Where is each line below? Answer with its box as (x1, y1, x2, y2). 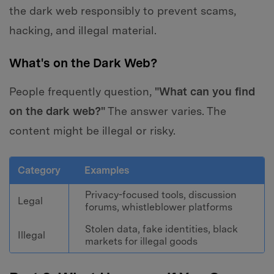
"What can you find (155, 85, 255, 98)
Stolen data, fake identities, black (84, 223, 238, 235)
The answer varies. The (105, 105, 226, 118)
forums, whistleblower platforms (84, 201, 232, 213)
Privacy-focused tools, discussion (84, 189, 237, 201)
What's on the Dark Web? (9, 56, 157, 71)
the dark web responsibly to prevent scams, (9, 4, 236, 17)
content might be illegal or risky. (9, 124, 176, 138)
